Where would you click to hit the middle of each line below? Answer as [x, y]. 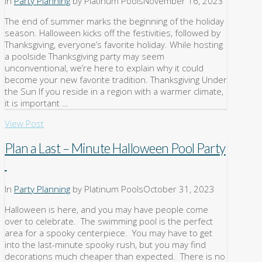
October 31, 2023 [179, 189]
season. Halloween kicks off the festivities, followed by [113, 33]
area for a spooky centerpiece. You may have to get [108, 232]
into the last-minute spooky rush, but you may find [105, 244]
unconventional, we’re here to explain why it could [104, 68]
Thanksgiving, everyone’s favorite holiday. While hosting [114, 45]
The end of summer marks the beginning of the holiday [114, 21]
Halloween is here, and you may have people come [106, 209]
